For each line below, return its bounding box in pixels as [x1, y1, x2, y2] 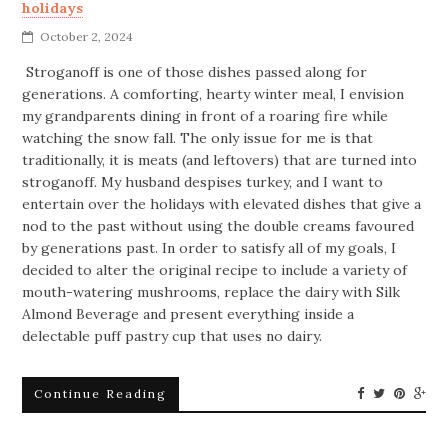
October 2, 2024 [40, 28, 134, 44]
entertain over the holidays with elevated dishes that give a [22, 194, 422, 213]
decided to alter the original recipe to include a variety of [22, 260, 408, 279]
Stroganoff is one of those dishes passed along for [26, 62, 368, 81]
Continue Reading [34, 385, 168, 401]
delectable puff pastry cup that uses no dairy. [22, 326, 323, 345]
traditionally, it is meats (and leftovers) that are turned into [22, 150, 418, 169]
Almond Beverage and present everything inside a [22, 304, 355, 323]
